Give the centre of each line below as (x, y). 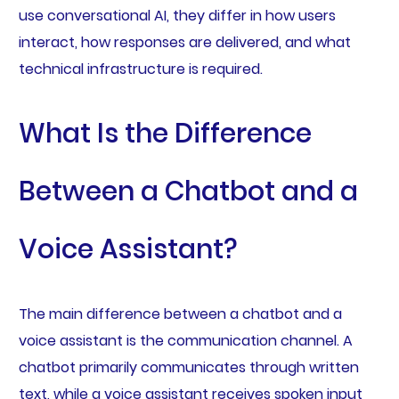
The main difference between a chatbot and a (180, 313)
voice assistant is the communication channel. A (185, 340)
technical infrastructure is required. (140, 69)
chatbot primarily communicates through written (188, 367)
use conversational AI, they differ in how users (177, 15)
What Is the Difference (165, 133)
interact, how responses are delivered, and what (184, 42)
